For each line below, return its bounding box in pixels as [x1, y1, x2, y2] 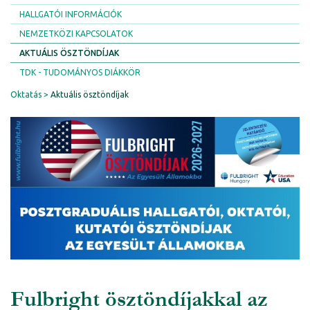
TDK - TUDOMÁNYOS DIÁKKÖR [19, 68, 140, 77]
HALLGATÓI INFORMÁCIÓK [19, 10, 122, 19]
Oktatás [10, 90, 42, 99]
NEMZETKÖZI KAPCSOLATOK [19, 29, 133, 38]
